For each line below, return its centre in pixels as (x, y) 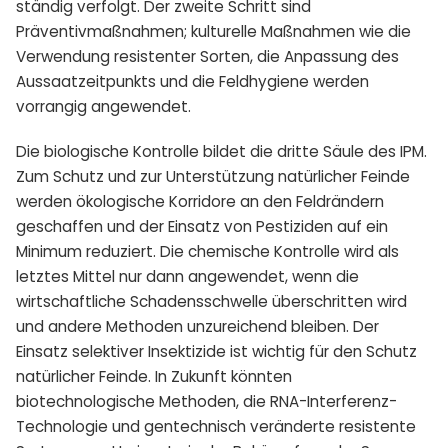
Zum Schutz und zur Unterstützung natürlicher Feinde (213, 176)
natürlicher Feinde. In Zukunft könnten (154, 376)
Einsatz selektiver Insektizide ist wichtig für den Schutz (216, 351)
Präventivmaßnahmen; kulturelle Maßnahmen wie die (213, 31)
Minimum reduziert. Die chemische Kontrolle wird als (207, 251)
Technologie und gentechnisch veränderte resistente (216, 426)
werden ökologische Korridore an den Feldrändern (200, 201)
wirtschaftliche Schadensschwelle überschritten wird (211, 301)
